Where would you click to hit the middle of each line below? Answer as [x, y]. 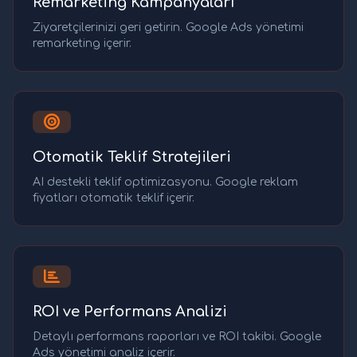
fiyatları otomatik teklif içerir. [114, 198]
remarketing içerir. [82, 44]
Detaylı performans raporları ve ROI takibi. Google [177, 337]
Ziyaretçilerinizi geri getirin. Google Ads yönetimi [168, 28]
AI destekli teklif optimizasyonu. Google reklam [165, 182]
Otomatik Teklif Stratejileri [132, 157]
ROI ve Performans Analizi [130, 312]
